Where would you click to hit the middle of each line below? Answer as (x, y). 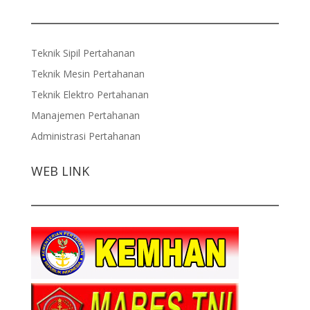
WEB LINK (60, 171)
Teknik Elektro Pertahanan (90, 95)
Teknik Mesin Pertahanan (88, 74)
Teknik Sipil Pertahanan (83, 53)
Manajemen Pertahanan (85, 116)
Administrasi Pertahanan (85, 136)
